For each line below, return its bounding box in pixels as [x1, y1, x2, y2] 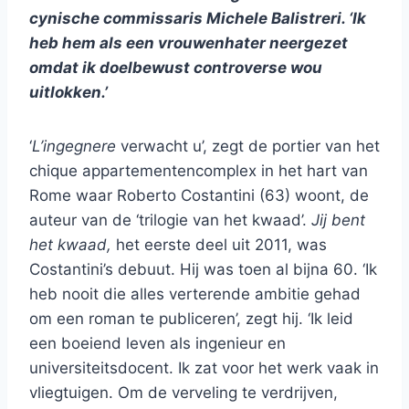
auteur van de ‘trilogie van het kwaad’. [29, 211, 311, 230]
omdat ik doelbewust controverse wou [29, 58, 322, 78]
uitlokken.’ [29, 83, 108, 102]
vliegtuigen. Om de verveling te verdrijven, [29, 383, 338, 403]
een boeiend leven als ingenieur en [29, 334, 286, 353]
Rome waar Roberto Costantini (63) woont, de [29, 186, 369, 205]
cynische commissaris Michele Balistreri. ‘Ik [29, 9, 366, 28]
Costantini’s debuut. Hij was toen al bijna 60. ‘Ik [29, 260, 377, 279]
